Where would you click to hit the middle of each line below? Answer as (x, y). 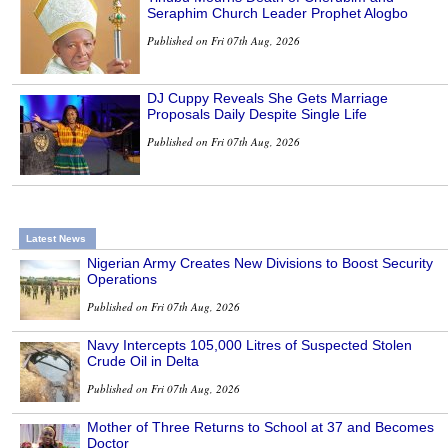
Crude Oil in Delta (143, 361)
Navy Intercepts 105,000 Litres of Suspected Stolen (249, 345)
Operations (122, 279)
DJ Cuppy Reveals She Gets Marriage (267, 98)
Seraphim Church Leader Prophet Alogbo (277, 13)
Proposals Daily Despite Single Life (257, 114)
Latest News (56, 239)
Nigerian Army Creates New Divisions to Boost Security (260, 263)
